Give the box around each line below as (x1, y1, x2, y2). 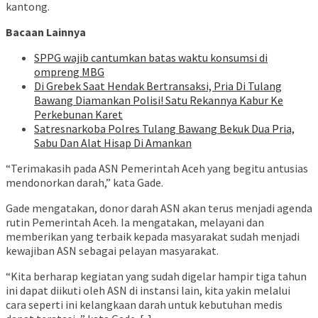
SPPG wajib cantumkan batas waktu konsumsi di (34, 50, 268, 65)
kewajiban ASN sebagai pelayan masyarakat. (6, 243, 219, 258)
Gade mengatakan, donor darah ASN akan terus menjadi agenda (6, 201, 312, 216)
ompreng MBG (34, 65, 104, 79)
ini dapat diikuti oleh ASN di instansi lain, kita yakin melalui (6, 283, 290, 298)
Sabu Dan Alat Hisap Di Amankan (34, 136, 192, 150)
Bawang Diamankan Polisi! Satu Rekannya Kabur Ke (34, 93, 283, 108)
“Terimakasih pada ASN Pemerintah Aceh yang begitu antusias (6, 161, 308, 176)
